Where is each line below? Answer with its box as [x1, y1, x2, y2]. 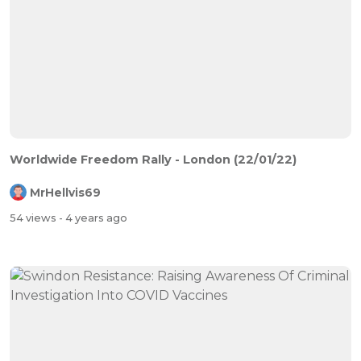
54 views [10, 211, 59, 224]
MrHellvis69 [30, 185, 101, 199]
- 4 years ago [59, 211, 127, 224]
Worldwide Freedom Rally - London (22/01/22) [10, 151, 297, 167]
